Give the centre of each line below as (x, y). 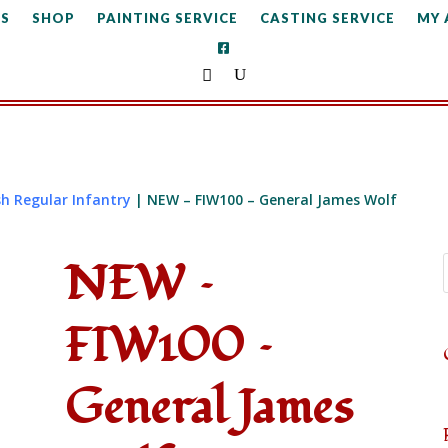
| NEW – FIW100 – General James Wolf (264, 199)
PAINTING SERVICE (167, 18)
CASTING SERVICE (327, 18)
